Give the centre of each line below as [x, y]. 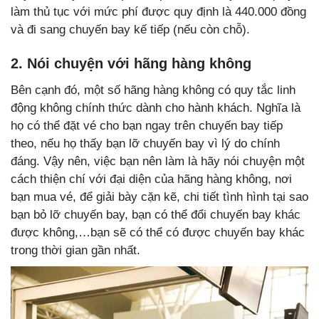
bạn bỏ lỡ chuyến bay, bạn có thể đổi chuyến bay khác [156, 214]
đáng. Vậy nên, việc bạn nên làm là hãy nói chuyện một [158, 161]
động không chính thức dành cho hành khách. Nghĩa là [156, 108]
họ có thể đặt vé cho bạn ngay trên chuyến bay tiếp [147, 125]
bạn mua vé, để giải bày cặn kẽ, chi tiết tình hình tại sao [159, 197]
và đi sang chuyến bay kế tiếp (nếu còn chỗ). [130, 29]
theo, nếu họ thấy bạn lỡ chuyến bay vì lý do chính [145, 143]
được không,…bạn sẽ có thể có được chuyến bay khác [158, 232]
